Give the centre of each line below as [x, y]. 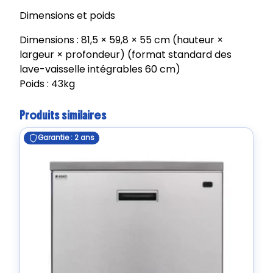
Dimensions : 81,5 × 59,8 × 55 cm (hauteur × [121, 40]
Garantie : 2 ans [66, 137]
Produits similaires [63, 116]
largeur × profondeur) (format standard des [126, 55]
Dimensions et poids [67, 16]
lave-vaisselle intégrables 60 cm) [100, 69]
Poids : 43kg [47, 84]
